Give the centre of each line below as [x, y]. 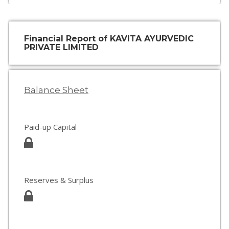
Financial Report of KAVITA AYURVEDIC [109, 39]
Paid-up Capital [50, 127]
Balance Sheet [56, 90]
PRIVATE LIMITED [61, 47]
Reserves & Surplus [59, 180]
